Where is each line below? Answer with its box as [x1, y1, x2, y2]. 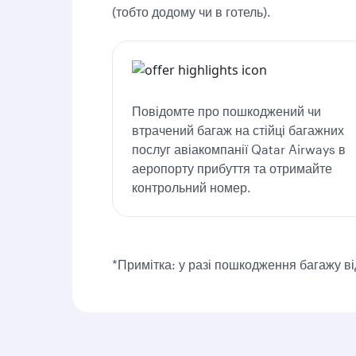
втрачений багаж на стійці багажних [132, 122, 344, 137]
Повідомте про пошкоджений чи [132, 103, 321, 118]
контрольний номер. [132, 180, 251, 195]
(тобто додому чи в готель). [112, 4, 271, 19]
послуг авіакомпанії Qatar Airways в [132, 141, 346, 157]
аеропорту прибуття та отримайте [132, 161, 332, 176]
